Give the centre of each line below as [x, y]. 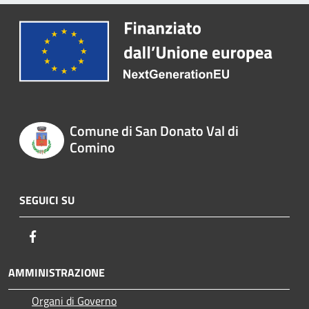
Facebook [62, 236]
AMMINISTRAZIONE [57, 272]
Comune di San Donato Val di [154, 131]
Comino [92, 148]
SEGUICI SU [47, 200]
